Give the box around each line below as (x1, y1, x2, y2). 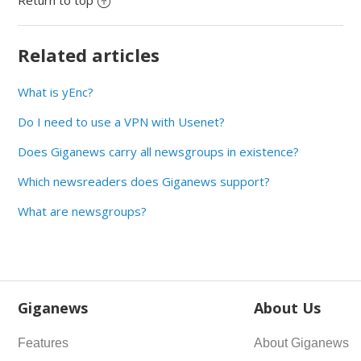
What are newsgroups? (18, 203, 147, 220)
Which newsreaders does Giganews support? (18, 173, 271, 190)
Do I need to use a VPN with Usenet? (18, 114, 226, 131)
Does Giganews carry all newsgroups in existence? (18, 143, 300, 160)
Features (18, 336, 69, 351)
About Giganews (254, 336, 349, 351)
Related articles (18, 43, 160, 68)
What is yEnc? (18, 84, 94, 101)
